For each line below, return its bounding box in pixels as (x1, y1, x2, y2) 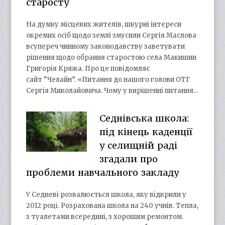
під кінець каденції (99, 126, 192, 138)
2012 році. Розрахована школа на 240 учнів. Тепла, (26, 201, 199, 210)
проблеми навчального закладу (26, 166, 179, 178)
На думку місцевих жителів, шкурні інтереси (26, 20, 182, 29)
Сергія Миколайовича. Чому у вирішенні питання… (26, 86, 199, 95)
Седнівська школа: (99, 112, 189, 124)
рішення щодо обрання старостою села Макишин (26, 53, 197, 62)
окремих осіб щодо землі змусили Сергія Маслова (26, 31, 197, 40)
